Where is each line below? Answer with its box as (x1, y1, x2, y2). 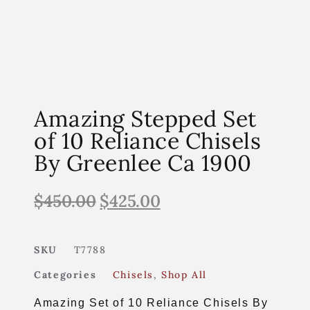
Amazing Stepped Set (34, 104, 257, 133)
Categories (34, 268, 97, 281)
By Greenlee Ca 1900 (34, 148, 252, 177)
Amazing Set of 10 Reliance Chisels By (34, 296, 268, 309)
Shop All (161, 268, 208, 281)
